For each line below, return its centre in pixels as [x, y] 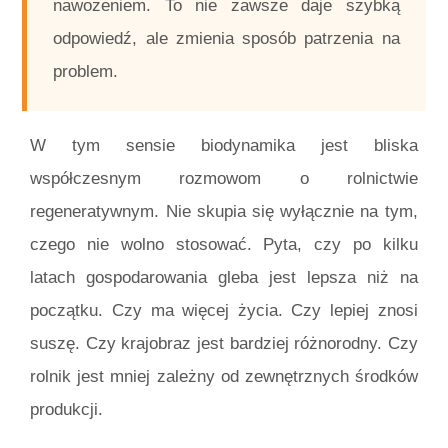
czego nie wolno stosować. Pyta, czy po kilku [224, 244]
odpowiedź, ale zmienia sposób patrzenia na [226, 39]
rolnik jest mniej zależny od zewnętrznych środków [224, 376]
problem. [86, 72]
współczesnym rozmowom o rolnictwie [224, 178]
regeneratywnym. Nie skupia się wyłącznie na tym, [224, 211]
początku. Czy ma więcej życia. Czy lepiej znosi [224, 310]
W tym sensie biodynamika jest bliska [224, 145]
